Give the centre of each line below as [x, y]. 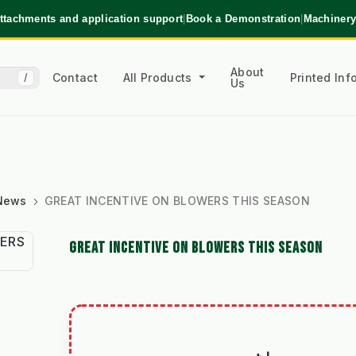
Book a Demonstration [243, 18]
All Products [159, 77]
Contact [75, 77]
